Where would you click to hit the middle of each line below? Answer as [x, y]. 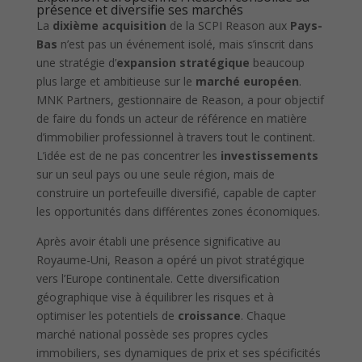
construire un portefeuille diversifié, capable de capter [176, 193]
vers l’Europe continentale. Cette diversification [158, 279]
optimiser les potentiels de [107, 316]
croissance [209, 316]
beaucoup [277, 63]
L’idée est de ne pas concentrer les [128, 156]
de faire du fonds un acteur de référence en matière [171, 119]
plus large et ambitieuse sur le [116, 82]
